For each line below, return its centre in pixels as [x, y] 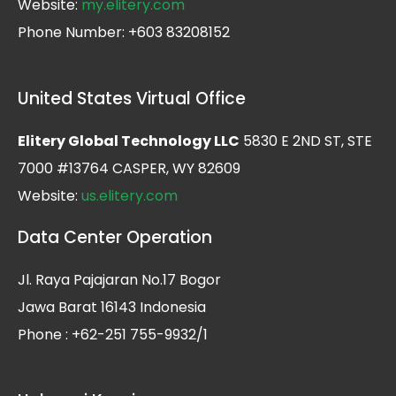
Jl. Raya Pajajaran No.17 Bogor [119, 279]
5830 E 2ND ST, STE [306, 141]
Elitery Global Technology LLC [129, 141]
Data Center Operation [115, 237]
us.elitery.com [129, 195]
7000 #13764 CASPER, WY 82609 [129, 168]
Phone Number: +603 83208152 [124, 32]
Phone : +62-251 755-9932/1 [113, 334]
